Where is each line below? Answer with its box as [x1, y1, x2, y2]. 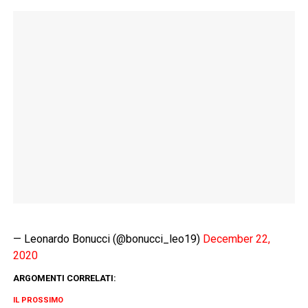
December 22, [202, 232, 270, 246]
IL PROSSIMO [12, 296, 63, 305]
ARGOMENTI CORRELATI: [12, 273, 116, 284]
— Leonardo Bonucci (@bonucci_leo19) [12, 232, 203, 246]
